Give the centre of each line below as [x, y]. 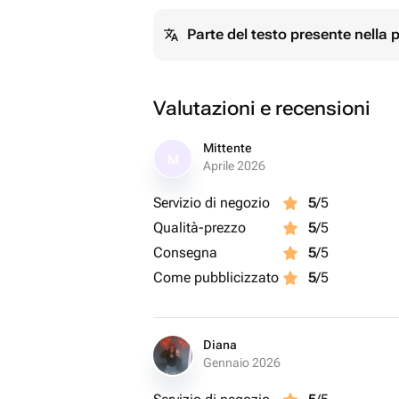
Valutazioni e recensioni [262, 108]
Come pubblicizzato [216, 277]
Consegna [185, 252]
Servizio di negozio [212, 203]
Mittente [228, 148]
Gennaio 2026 [242, 362]
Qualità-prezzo [199, 228]
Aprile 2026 [234, 166]
